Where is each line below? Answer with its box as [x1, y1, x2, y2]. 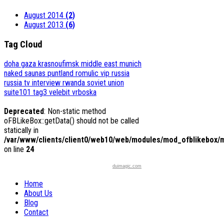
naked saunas [4, 68, 47, 78]
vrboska [72, 87, 96, 97]
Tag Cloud [4, 38, 42, 50]
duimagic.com [112, 163, 141, 169]
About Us [24, 188, 52, 198]
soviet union [87, 78, 124, 88]
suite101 [4, 87, 33, 97]
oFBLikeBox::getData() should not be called [4, 116, 139, 126]
